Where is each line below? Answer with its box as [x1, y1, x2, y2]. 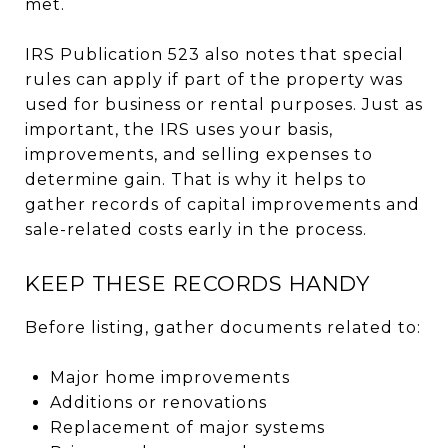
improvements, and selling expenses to [25, 144, 373, 164]
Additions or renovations [49, 392, 267, 412]
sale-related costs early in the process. [25, 219, 367, 239]
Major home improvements [49, 367, 290, 387]
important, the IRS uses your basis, [25, 119, 333, 139]
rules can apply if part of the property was [25, 69, 403, 89]
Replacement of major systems [49, 417, 325, 437]
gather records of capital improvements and [25, 194, 420, 214]
